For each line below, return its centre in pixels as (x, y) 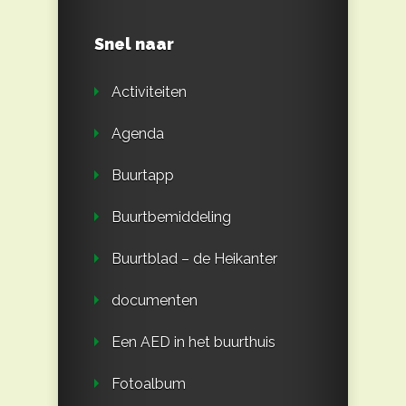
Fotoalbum (149, 383)
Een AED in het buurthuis (193, 342)
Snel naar (134, 43)
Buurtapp (143, 175)
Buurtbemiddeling (171, 217)
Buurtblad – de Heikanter (194, 258)
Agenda (138, 133)
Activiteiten (149, 92)
